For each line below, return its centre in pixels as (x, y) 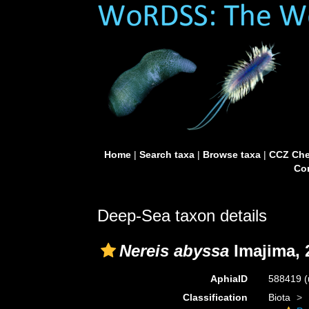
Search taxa (167, 154)
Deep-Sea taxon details (182, 216)
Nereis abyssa (174, 251)
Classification (215, 297)
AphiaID (229, 279)
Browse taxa (231, 154)
